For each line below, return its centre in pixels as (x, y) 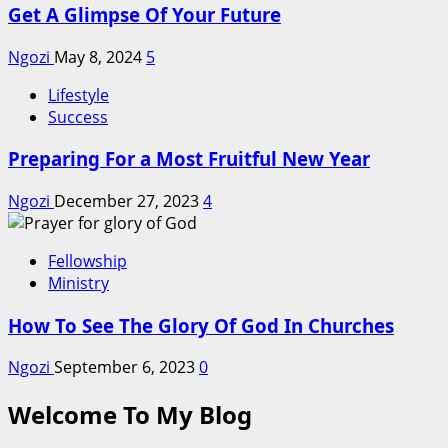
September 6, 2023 (126, 367)
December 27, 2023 (128, 201)
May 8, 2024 (100, 56)
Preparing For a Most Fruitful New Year (189, 159)
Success (78, 116)
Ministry (78, 283)
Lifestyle (78, 94)
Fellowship (87, 261)
